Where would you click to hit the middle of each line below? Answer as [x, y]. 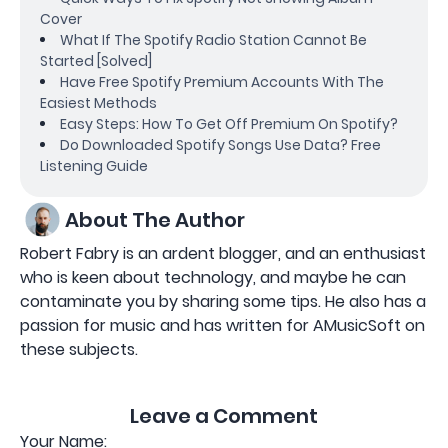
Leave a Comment [224, 416]
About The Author [155, 219]
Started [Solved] [96, 61]
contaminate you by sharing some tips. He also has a [223, 302]
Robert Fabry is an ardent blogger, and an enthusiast [223, 254]
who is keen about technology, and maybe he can [213, 278]
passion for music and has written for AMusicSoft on [222, 326]
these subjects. [79, 350]
